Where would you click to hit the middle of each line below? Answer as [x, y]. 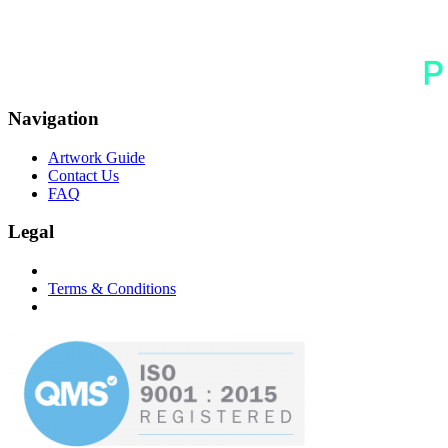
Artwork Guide [96, 157]
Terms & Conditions [112, 289]
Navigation [53, 118]
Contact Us [83, 175]
